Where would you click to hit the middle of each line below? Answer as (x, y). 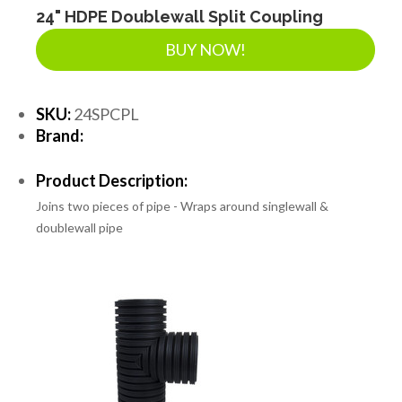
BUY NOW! (205, 49)
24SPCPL (105, 114)
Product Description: (112, 180)
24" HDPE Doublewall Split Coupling (179, 16)
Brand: (60, 135)
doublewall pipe (79, 227)
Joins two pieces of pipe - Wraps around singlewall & (182, 205)
